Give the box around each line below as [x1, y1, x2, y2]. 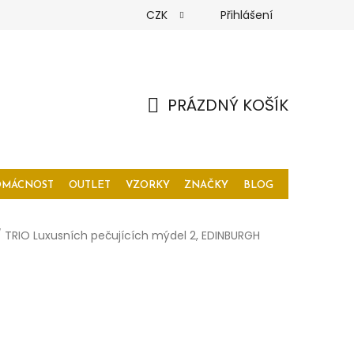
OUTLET [68, 180, 111, 190]
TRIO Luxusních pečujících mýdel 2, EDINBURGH [5, 227, 260, 243]
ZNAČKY [184, 180, 229, 190]
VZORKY [125, 180, 170, 190]
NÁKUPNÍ [146, 112, 214, 134]
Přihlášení [220, 7, 273, 23]
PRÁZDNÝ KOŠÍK [168, 93, 288, 116]
